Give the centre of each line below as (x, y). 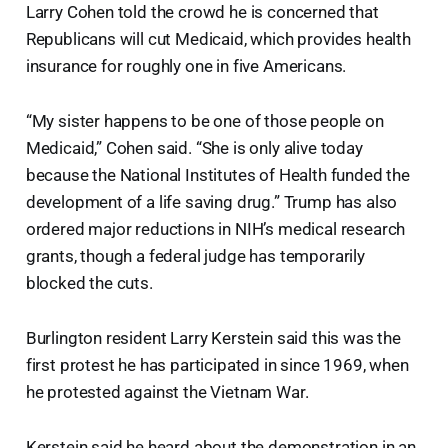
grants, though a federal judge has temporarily (195, 255)
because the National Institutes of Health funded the (217, 174)
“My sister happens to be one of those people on (204, 120)
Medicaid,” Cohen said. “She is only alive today (194, 147)
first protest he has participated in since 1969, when (217, 364)
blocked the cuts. (89, 282)
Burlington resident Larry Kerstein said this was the (213, 337)
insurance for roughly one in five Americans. (188, 65)
